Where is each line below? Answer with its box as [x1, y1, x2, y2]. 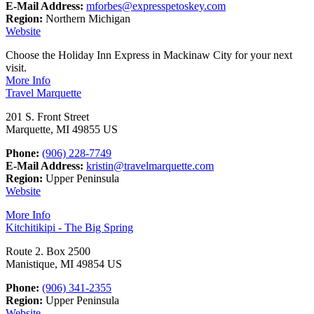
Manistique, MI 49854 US [6, 257, 122, 270]
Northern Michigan [43, 12, 130, 25]
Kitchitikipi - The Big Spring [6, 221, 133, 233]
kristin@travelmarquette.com [86, 159, 214, 172]
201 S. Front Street [6, 110, 89, 123]
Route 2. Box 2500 [6, 245, 90, 257]
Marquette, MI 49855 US [6, 123, 118, 135]
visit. [6, 61, 27, 74]
